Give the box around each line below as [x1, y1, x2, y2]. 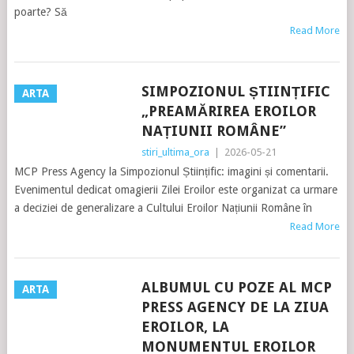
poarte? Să [13, 6, 67, 18]
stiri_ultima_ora [141, 146, 209, 158]
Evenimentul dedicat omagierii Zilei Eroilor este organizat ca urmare [13, 183, 337, 196]
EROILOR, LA [141, 318, 229, 335]
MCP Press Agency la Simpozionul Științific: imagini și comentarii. [13, 165, 329, 178]
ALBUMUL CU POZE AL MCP [141, 279, 332, 296]
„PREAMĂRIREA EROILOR [141, 103, 316, 119]
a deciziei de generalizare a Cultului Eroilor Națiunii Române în [13, 201, 312, 214]
